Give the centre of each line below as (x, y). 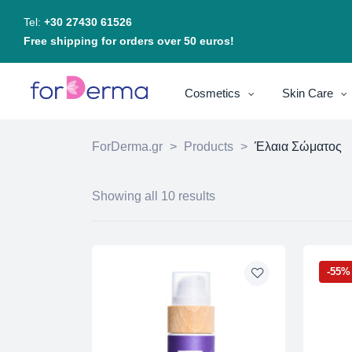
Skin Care (308, 93)
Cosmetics (213, 93)
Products (209, 147)
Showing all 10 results (154, 196)
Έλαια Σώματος (298, 147)
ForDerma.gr (127, 147)
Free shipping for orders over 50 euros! (129, 41)
